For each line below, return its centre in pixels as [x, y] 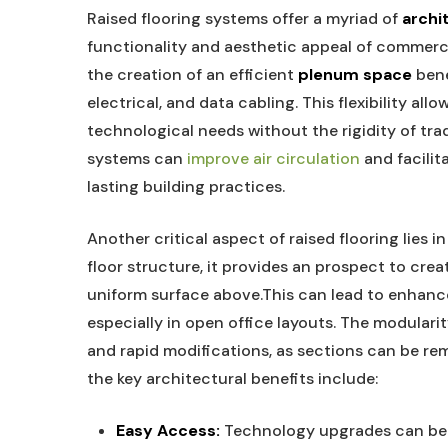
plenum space [355, 74]
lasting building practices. [186, 186]
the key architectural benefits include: [232, 378]
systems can [137, 158]
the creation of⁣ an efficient [192, 74]
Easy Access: [167, 430]
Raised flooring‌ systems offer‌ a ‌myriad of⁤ [244, 18]
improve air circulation [273, 158]
